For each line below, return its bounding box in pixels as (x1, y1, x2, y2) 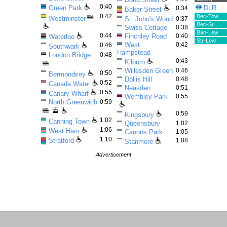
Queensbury (125, 120, 160, 127)
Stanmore (125, 138, 153, 145)
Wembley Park (125, 93, 168, 100)
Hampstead (117, 49, 150, 56)
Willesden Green (125, 67, 173, 74)
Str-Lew (197, 37, 216, 44)
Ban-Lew (197, 29, 218, 35)
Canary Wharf (49, 90, 89, 97)
